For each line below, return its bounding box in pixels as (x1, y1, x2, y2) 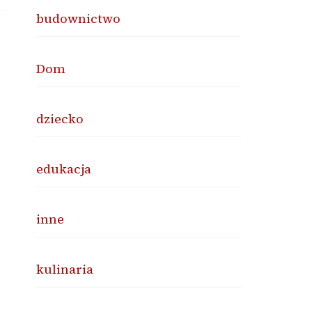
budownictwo (36, 10, 121, 27)
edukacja (36, 160, 92, 178)
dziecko (36, 110, 84, 127)
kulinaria (36, 260, 94, 278)
